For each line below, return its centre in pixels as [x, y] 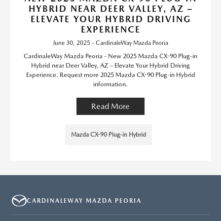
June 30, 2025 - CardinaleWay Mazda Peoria [110, 43]
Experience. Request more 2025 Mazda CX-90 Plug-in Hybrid [110, 75]
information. [110, 84]
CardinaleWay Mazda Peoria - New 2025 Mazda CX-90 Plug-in [110, 56]
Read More [110, 106]
